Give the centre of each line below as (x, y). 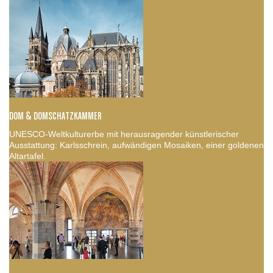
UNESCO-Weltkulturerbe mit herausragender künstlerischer (124, 134)
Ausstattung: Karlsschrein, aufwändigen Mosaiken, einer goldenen (136, 145)
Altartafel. (27, 156)
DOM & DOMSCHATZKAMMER (55, 116)
